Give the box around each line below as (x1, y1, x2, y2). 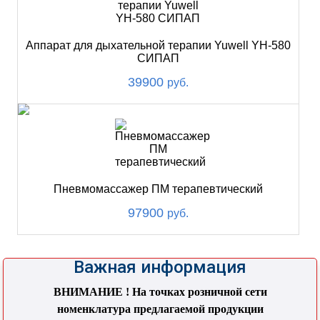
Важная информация (74, 256, 246, 277)
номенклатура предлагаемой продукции (56, 302, 264, 315)
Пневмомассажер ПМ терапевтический (53, 183, 263, 196)
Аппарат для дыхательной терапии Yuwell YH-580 (25, 39, 291, 52)
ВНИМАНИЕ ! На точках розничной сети (53, 285, 267, 298)
